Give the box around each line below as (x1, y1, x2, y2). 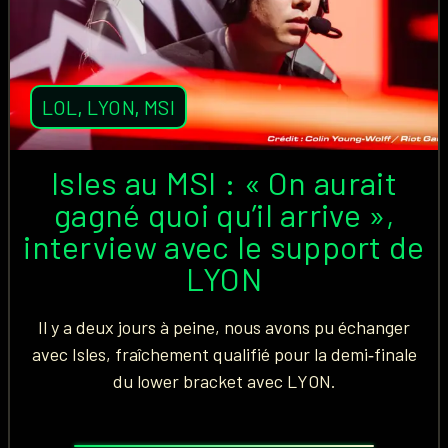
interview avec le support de (23, 227, 425, 265)
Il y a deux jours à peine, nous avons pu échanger (38, 316, 410, 338)
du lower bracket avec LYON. (112, 370, 336, 392)
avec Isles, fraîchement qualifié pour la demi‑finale (31, 343, 417, 365)
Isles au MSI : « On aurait (51, 163, 397, 201)
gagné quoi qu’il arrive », (54, 195, 394, 233)
